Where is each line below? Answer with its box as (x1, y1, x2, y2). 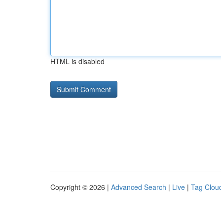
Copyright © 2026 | (50, 182, 111, 192)
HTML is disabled (50, 56, 105, 66)
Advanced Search (111, 182, 166, 192)
